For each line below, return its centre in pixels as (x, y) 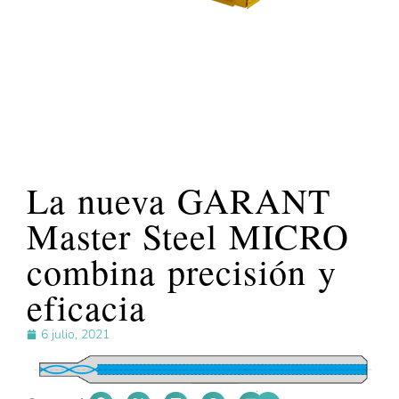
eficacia (86, 307)
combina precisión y (182, 272)
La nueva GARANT (179, 200)
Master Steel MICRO (188, 236)
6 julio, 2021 (75, 335)
